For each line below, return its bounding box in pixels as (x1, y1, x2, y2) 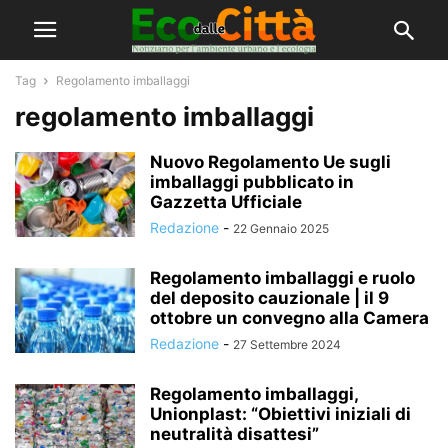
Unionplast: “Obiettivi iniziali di (150, 404, 411, 424)
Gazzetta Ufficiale (150, 192, 302, 212)
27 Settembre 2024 (233, 337, 341, 352)
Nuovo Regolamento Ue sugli (150, 152, 391, 172)
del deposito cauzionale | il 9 (150, 288, 389, 308)
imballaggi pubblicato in (150, 172, 354, 192)
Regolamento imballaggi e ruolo (150, 268, 415, 288)
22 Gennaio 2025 (233, 221, 329, 236)
